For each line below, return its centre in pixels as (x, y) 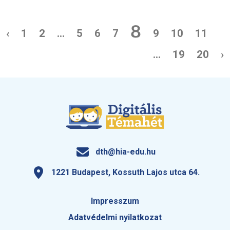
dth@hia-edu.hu (125, 152)
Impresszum (115, 201)
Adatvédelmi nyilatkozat (115, 218)
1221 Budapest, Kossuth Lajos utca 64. (125, 172)
